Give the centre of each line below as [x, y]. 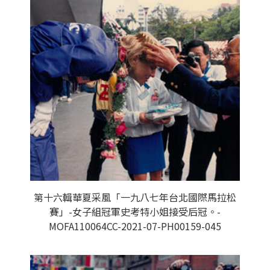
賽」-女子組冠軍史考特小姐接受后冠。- [135, 212]
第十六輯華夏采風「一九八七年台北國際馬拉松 [135, 197]
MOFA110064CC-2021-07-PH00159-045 [135, 226]
